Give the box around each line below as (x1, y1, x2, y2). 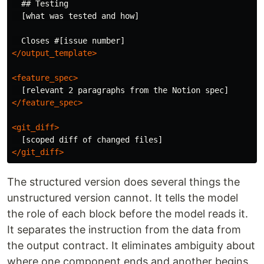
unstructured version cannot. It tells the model (7, 192, 238, 204)
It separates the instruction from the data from (7, 223, 241, 236)
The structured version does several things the (7, 176, 240, 189)
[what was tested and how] (12, 11, 139, 21)
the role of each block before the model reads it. (7, 207, 248, 220)
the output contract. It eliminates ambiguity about (7, 239, 255, 252)
